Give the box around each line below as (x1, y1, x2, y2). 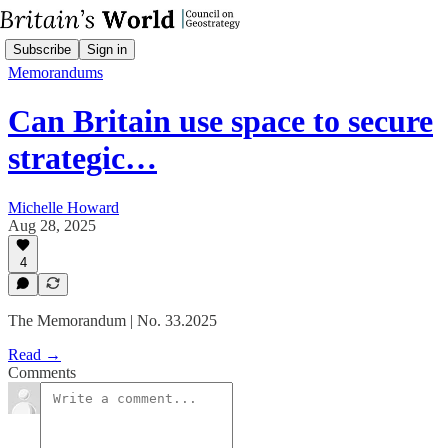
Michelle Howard (8, 198, 119, 216)
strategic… (8, 140, 157, 177)
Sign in (87, 41, 127, 57)
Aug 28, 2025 (8, 216, 96, 234)
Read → (8, 346, 61, 363)
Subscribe (13, 41, 71, 57)
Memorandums (8, 64, 103, 81)
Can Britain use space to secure (8, 103, 433, 140)
